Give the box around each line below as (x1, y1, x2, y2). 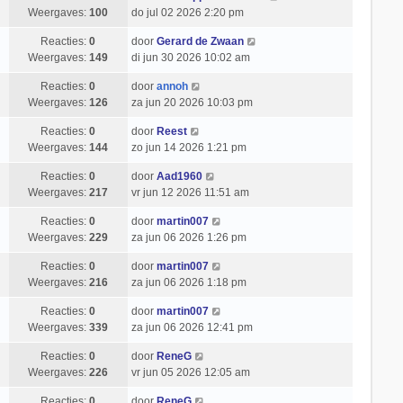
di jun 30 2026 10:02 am (130, 51, 250, 64)
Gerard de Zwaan (156, 35, 244, 48)
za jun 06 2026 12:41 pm (130, 321, 253, 334)
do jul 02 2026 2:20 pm (130, 6, 244, 19)
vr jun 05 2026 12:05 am (130, 366, 250, 379)
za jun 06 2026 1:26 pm (130, 231, 246, 244)
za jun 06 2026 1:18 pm (130, 276, 246, 289)
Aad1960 (156, 170, 202, 183)
